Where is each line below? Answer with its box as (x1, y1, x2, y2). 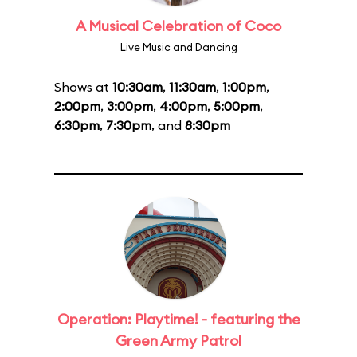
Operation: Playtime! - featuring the (57, 310, 300, 328)
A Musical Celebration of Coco (76, 17, 281, 35)
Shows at (54, 79, 112, 95)
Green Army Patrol (116, 331, 241, 350)
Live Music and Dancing (120, 41, 237, 53)
